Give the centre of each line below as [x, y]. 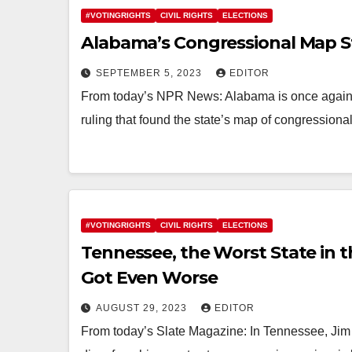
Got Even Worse [149, 278]
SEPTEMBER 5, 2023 [150, 73]
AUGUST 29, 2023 [143, 308]
